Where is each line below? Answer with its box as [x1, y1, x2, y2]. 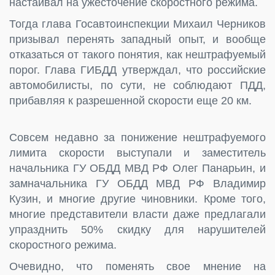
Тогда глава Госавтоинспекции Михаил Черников [9, 17, 266, 30]
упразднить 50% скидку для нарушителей [9, 223, 266, 236]
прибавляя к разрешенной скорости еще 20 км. [9, 94, 252, 107]
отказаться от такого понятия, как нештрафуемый [9, 48, 266, 61]
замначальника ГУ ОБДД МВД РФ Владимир [9, 177, 266, 190]
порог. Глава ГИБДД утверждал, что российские [9, 63, 266, 76]
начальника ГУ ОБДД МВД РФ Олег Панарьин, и [9, 161, 266, 174]
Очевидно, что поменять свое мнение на [9, 260, 266, 273]
